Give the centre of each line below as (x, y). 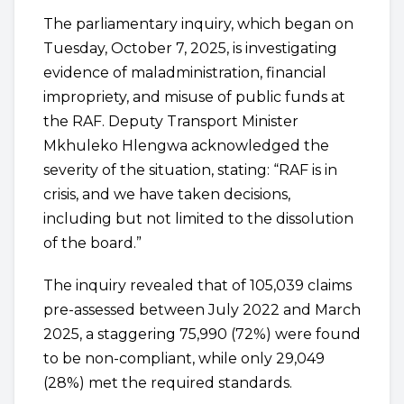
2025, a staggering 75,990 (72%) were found (202, 334)
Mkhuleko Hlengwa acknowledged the (186, 146)
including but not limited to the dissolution (198, 219)
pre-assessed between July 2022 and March (202, 310)
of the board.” (92, 243)
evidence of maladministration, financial (185, 73)
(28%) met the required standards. (168, 383)
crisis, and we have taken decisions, (167, 194)
